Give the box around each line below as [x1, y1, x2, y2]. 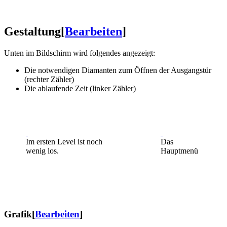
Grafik [4, 209, 32, 220]
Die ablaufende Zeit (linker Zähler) [24, 84, 136, 93]
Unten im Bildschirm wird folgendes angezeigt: [4, 48, 155, 57]
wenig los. [26, 146, 59, 155]
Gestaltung [4, 24, 61, 38]
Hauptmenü [161, 146, 198, 155]
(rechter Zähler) [24, 74, 74, 84]
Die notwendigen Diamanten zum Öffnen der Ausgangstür [24, 65, 211, 74]
